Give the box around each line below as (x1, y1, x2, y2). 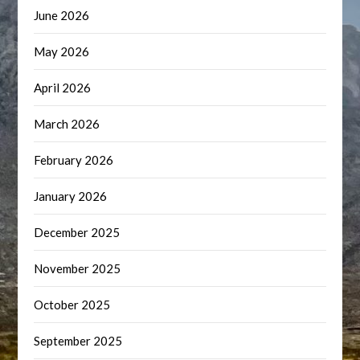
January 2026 (34, 189, 108, 203)
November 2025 (34, 261, 121, 276)
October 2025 (34, 297, 111, 312)
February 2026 (34, 153, 114, 167)
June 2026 (34, 8, 90, 22)
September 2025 (34, 333, 123, 348)
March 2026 (34, 117, 100, 131)
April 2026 (34, 80, 92, 95)
